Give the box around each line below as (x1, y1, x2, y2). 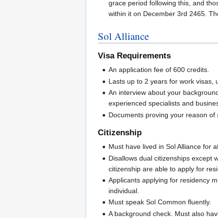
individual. (109, 187, 140, 195)
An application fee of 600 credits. (109, 66, 210, 74)
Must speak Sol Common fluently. (109, 198, 212, 206)
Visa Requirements (98, 51, 171, 61)
